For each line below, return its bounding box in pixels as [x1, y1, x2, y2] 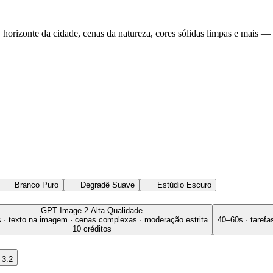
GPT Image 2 [41, 205, 88, 215]
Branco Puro [14, 180, 58, 190]
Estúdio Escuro [157, 180, 211, 190]
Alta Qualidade [91, 205, 143, 215]
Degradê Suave [80, 180, 135, 190]
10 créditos [72, 224, 112, 233]
